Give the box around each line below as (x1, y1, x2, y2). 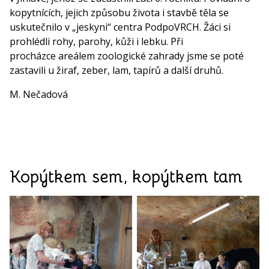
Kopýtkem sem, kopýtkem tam (10, 166, 243, 187)
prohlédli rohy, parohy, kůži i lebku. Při (10, 34, 183, 48)
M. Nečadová (10, 87, 68, 101)
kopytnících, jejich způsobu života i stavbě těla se (10, 5, 229, 19)
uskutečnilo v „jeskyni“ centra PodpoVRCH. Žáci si (10, 20, 231, 34)
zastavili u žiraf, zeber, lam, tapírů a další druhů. (10, 63, 223, 77)
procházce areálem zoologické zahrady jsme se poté (10, 49, 244, 62)
